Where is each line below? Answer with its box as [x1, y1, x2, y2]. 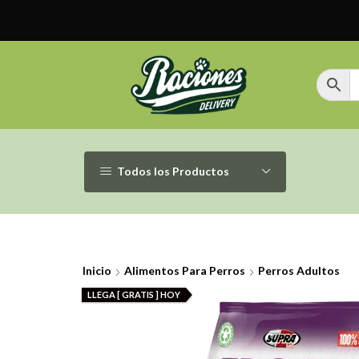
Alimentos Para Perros [124, 264, 245, 277]
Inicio [83, 264, 111, 277]
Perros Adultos [258, 264, 340, 277]
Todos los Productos [117, 164, 229, 178]
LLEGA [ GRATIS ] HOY [87, 289, 180, 300]
